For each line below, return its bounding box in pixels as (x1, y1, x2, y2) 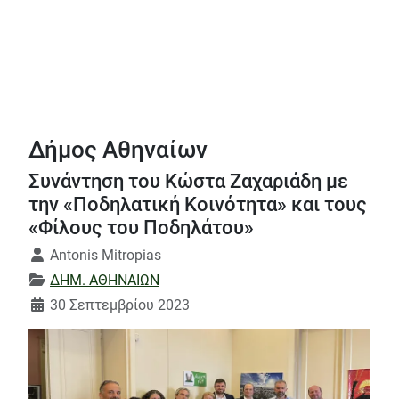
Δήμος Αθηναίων (28, 136, 208, 164)
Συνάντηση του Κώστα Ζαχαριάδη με (28, 170, 348, 193)
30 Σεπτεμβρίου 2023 (50, 297, 190, 314)
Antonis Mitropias (50, 247, 161, 265)
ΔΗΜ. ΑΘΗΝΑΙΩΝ (50, 272, 159, 289)
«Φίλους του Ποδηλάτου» (28, 216, 254, 240)
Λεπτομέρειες (28, 246, 121, 264)
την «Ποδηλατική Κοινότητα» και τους (28, 193, 367, 216)
